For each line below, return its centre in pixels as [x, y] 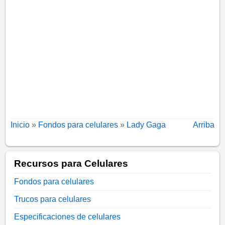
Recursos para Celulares [71, 164]
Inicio [20, 125]
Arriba [203, 125]
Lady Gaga [146, 125]
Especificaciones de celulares [68, 217]
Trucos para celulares [53, 199]
